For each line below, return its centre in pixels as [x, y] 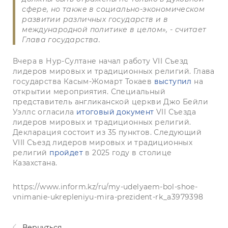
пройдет [66, 152]
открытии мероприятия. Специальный [89, 91]
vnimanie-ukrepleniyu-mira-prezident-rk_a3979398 [108, 197]
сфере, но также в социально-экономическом [113, 9]
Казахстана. [35, 163]
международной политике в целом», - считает [114, 29]
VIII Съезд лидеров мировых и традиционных [103, 142]
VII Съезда [176, 112]
